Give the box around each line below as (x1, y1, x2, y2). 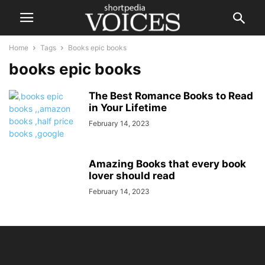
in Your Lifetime (89, 102, 169, 114)
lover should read (89, 170, 175, 182)
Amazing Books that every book (89, 158, 246, 170)
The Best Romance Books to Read (89, 90, 253, 102)
